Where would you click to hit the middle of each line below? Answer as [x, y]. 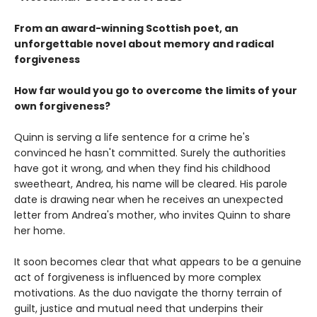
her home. [40, 230]
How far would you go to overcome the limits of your [156, 90]
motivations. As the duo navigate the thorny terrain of [148, 293]
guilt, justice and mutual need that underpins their [139, 308]
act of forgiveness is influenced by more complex [138, 277]
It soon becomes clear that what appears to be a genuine [158, 261]
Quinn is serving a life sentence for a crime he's [132, 137]
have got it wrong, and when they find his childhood [142, 168]
